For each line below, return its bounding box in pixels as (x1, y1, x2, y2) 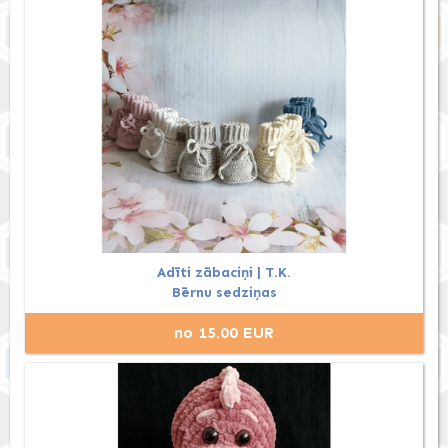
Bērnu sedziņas (171, 284, 277, 302)
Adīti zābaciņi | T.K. (157, 264, 291, 282)
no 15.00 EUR (174, 323, 274, 343)
